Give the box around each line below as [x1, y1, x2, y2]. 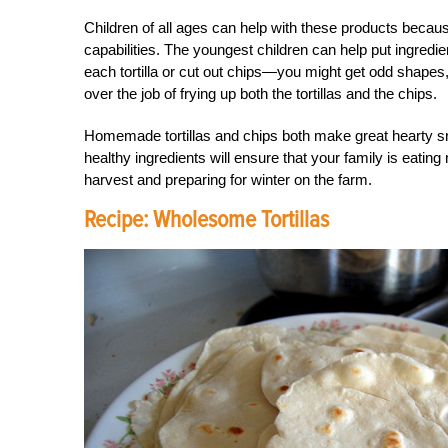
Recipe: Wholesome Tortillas [84, 205, 329, 235]
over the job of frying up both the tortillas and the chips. [84, 85, 437, 103]
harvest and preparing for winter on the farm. [84, 171, 372, 189]
